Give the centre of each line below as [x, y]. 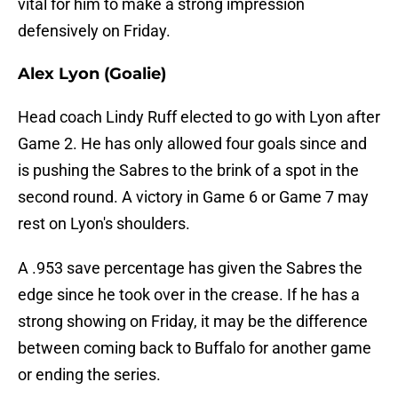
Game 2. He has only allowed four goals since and [192, 144]
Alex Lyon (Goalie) [92, 74]
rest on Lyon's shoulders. [104, 224]
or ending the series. [89, 375]
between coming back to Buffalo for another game [195, 348]
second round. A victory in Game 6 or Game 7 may [193, 197]
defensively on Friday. [94, 31]
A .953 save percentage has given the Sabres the [190, 268]
